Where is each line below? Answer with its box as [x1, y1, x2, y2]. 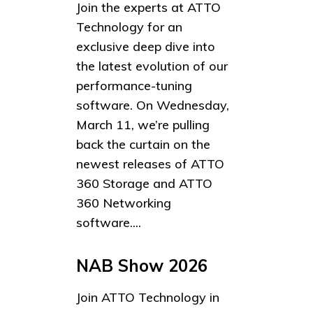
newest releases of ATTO [76, 156, 224, 173]
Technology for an [76, 19, 182, 36]
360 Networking [76, 195, 171, 212]
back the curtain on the [76, 136, 210, 153]
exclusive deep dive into [76, 38, 215, 55]
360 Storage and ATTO [76, 175, 212, 192]
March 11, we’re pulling [76, 117, 210, 133]
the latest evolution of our [76, 58, 228, 75]
